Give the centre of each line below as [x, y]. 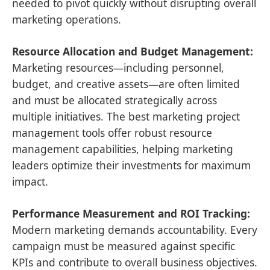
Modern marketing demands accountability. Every [135, 230]
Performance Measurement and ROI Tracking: [131, 214]
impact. [30, 182]
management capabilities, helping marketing [123, 149]
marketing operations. [67, 20]
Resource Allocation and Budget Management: [133, 52]
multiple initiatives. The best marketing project [126, 117]
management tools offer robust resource [112, 133]
